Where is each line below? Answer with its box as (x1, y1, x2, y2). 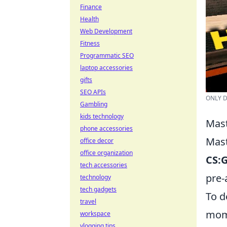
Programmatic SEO (80, 51, 134, 60)
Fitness (80, 39, 100, 48)
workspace (80, 209, 110, 218)
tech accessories (80, 161, 127, 169)
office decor (80, 136, 113, 145)
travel (80, 197, 96, 206)
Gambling (80, 100, 107, 108)
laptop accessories (80, 63, 133, 72)
